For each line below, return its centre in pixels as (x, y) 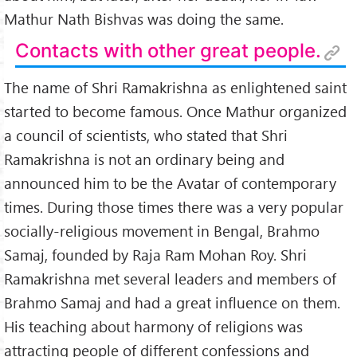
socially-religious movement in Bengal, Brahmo (162, 230)
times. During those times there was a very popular (174, 206)
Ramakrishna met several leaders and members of (170, 278)
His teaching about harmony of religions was (153, 326)
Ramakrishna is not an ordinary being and (144, 159)
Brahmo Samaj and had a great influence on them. (172, 302)
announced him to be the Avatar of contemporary (170, 182)
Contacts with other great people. (168, 51)
